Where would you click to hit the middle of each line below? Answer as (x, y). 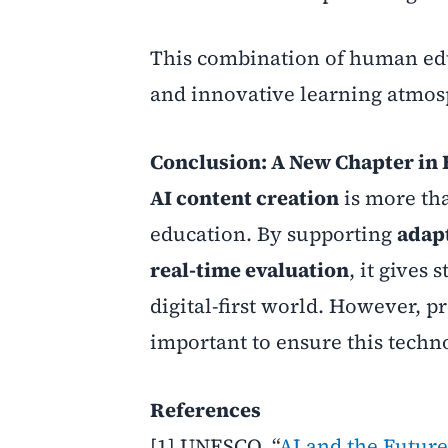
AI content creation (244, 198)
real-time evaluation (249, 270)
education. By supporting (273, 234)
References (205, 410)
